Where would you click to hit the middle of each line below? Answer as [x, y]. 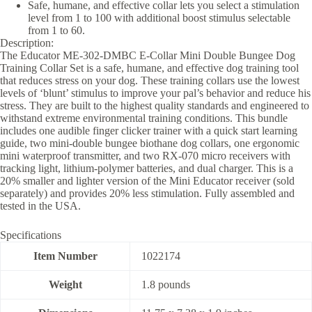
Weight [65, 284]
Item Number [65, 256]
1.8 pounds [166, 284]
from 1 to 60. [56, 30]
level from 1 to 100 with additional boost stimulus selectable [159, 17]
